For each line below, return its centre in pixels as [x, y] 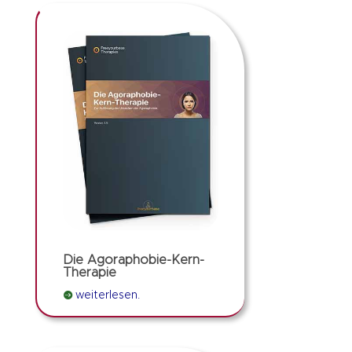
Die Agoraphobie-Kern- [133, 260]
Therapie [89, 272]
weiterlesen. [107, 295]
